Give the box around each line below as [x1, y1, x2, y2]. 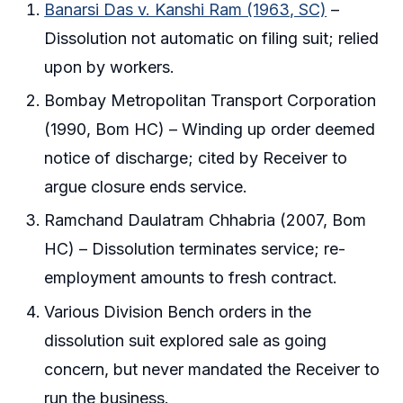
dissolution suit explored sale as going [44, 330, 327, 350]
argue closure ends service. [44, 177, 248, 197]
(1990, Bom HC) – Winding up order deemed [44, 120, 376, 139]
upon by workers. [44, 57, 175, 76]
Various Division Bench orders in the [44, 301, 312, 321]
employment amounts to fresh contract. [44, 268, 338, 288]
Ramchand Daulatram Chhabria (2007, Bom [44, 210, 367, 230]
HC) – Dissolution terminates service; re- [44, 239, 346, 259]
